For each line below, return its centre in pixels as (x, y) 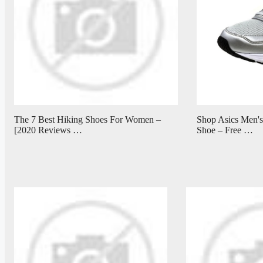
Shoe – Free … (225, 130)
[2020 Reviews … (48, 130)
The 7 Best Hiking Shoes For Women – (87, 120)
